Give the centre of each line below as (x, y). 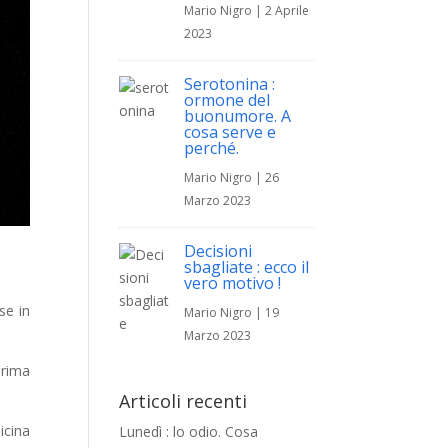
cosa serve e (230, 132)
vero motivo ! (233, 283)
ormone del (227, 100)
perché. (212, 148)
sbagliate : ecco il (247, 267)
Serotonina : (230, 84)
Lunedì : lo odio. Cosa (189, 431)
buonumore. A (238, 116)
